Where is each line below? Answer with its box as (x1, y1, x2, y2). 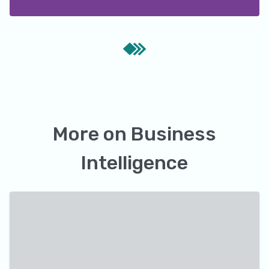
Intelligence (81, 151, 188, 174)
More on (53, 122, 131, 145)
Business (131, 122, 216, 145)
